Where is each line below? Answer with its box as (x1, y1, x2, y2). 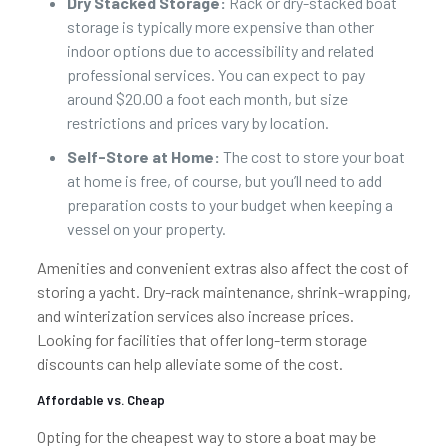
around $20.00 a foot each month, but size (66, 89, 348, 108)
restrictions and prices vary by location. (66, 113, 329, 132)
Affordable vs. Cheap (36, 392, 165, 408)
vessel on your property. (66, 219, 226, 238)
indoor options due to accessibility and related (66, 41, 374, 60)
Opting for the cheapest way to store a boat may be (36, 427, 376, 446)
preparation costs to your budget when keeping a (66, 195, 393, 214)
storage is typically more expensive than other (66, 17, 374, 36)
